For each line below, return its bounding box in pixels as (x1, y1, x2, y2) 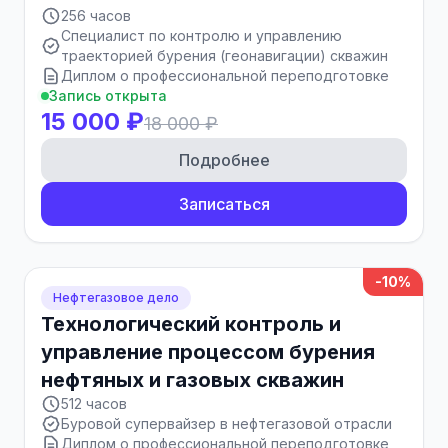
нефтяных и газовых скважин (41, 368, 344, 392)
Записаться (178, 194, 270, 214)
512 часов (61, 395, 127, 412)
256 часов (61, 7, 131, 24)
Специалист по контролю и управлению (61, 27, 342, 44)
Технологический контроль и (41, 312, 341, 336)
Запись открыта (49, 87, 167, 104)
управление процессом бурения (41, 340, 375, 364)
